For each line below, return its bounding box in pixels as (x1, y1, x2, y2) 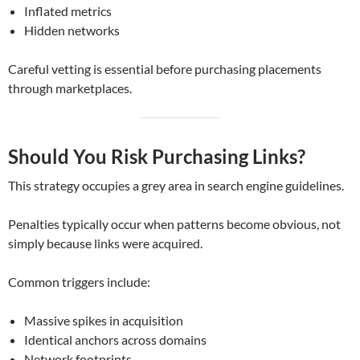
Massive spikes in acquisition (24, 313, 183, 329)
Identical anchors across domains (24, 332, 207, 348)
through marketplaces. (8, 80, 132, 96)
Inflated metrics (24, 3, 112, 19)
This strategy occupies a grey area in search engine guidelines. (8, 178, 344, 194)
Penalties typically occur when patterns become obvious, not (8, 216, 341, 232)
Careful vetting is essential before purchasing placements (8, 61, 321, 77)
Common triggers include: (8, 274, 150, 290)
